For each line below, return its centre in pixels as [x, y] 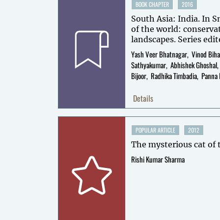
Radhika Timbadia [174, 76]
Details [143, 98]
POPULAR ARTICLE [155, 130]
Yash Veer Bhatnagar [159, 54]
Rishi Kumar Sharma [158, 159]
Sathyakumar [149, 65]
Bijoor [139, 76]
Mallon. [147, 60]
